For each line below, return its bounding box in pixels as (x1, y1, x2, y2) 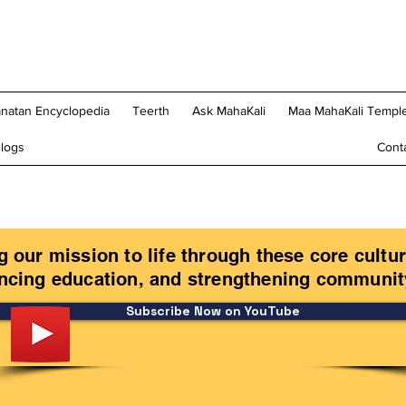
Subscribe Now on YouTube (126, 303, 300, 319)
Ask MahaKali (191, 103, 266, 118)
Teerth (132, 103, 169, 118)
